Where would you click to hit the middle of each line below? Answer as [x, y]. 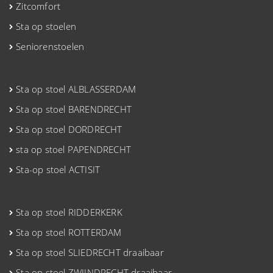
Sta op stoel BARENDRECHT [74, 109]
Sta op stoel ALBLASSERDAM [76, 89]
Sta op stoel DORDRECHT [69, 129]
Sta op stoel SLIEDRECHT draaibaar [90, 252]
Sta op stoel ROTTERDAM [69, 232]
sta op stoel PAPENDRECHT [74, 149]
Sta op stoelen [46, 26]
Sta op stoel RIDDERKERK [69, 212]
